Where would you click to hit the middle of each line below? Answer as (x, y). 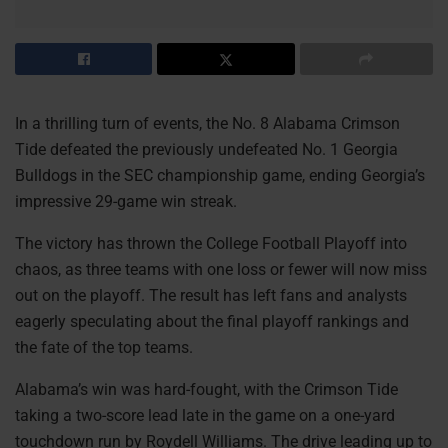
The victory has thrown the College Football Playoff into (211, 243)
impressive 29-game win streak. (126, 201)
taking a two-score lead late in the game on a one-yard (205, 415)
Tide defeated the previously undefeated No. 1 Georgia (206, 149)
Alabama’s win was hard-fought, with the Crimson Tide (206, 389)
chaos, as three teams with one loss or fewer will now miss (221, 269)
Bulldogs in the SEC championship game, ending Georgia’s (220, 175)
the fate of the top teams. (104, 347)
